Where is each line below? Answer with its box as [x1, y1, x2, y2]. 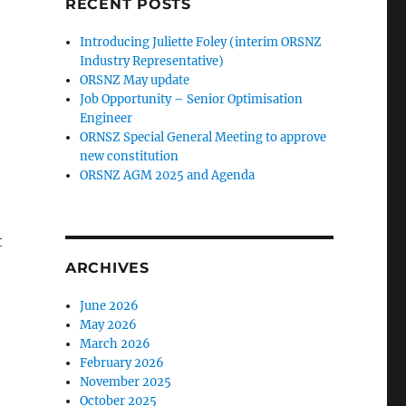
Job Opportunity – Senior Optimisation [80, 92, 304, 107]
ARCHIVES [64, 259, 150, 276]
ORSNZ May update [80, 72, 190, 88]
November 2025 [80, 374, 172, 390]
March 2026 [80, 336, 151, 352]
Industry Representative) [80, 53, 225, 69]
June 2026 [80, 298, 140, 314]
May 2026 [80, 317, 138, 333]
